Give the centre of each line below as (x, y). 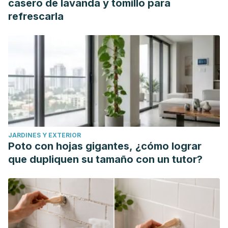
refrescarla (36, 16)
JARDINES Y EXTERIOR (45, 135)
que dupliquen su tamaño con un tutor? (105, 159)
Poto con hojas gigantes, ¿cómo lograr (105, 146)
